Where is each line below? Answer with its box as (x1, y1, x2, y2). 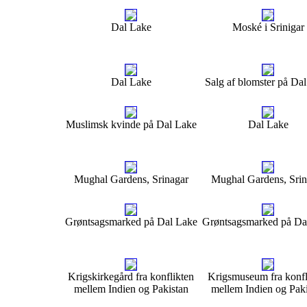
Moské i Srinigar (232, 21, 304, 33)
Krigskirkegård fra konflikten (68, 271, 194, 282)
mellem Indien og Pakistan (73, 283, 188, 295)
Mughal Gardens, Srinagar (73, 173, 188, 185)
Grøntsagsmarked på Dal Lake (64, 216, 197, 228)
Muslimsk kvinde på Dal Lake (65, 119, 197, 130)
